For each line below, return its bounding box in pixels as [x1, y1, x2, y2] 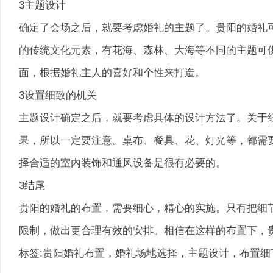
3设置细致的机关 [19, 90, 97, 101]
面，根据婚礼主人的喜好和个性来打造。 [19, 67, 205, 78]
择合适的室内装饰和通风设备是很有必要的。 [19, 157, 226, 168]
